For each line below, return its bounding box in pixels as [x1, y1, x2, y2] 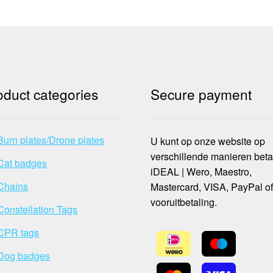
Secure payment [151, 84, 252, 104]
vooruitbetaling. [151, 194, 218, 209]
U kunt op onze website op [151, 133, 266, 148]
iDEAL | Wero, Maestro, [151, 164, 252, 179]
